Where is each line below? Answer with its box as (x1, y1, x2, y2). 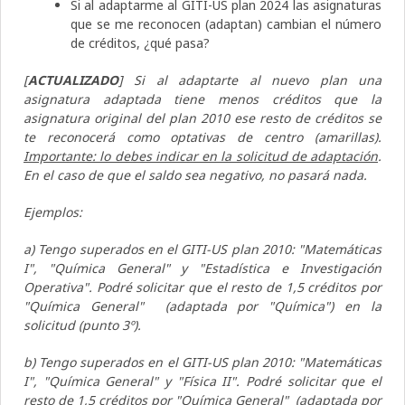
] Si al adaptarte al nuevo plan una (118, 71, 381, 89)
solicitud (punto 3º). (24, 316, 141, 334)
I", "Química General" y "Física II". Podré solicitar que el (24, 372, 381, 390)
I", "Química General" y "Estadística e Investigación (24, 259, 381, 277)
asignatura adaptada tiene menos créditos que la (24, 89, 381, 108)
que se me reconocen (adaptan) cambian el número (71, 14, 381, 33)
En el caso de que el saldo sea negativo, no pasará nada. (24, 165, 367, 184)
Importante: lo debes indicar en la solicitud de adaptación (24, 146, 378, 165)
